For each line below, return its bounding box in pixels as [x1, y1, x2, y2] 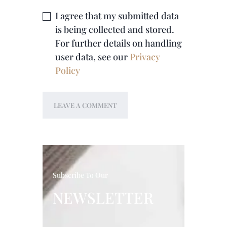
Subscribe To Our [52, 170, 108, 180]
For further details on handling [55, 37, 182, 50]
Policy [55, 64, 81, 77]
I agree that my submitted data [55, 10, 179, 22]
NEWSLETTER [52, 187, 154, 208]
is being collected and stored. [55, 23, 175, 36]
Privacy [130, 51, 161, 63]
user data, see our [55, 51, 130, 63]
